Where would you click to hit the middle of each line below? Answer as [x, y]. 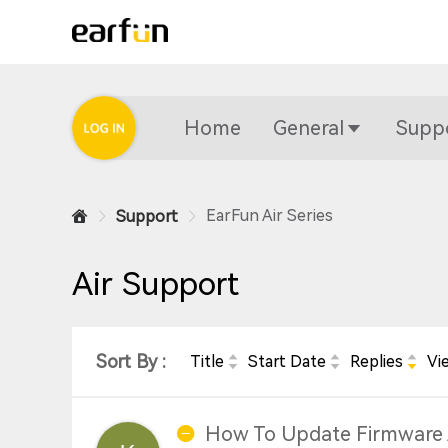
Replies [376, 361]
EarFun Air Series [269, 215]
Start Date [287, 361]
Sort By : [131, 361]
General [308, 128]
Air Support [155, 284]
